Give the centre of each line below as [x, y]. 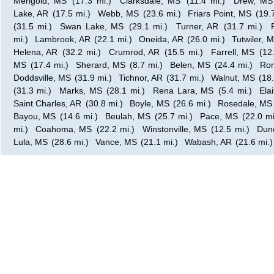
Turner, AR [197, 27]
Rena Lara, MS [183, 91]
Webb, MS [118, 14]
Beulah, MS [128, 117]
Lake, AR [31, 14]
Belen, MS [190, 65]
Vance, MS [116, 142]
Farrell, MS [233, 52]
